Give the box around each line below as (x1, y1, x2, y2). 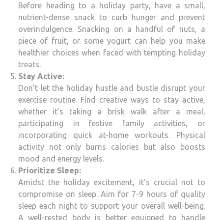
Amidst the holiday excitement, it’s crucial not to (18, 178, 205, 187)
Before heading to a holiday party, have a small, (18, 1, 205, 10)
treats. (18, 60, 41, 69)
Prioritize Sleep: (18, 166, 81, 175)
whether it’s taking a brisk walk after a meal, (18, 107, 205, 116)
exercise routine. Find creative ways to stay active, (18, 95, 205, 105)
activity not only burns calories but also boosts (18, 142, 205, 152)
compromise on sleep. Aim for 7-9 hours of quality (18, 190, 205, 199)
